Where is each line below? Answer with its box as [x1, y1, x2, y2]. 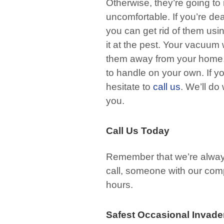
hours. [106, 179, 133, 190]
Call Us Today [106, 125, 169, 136]
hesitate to [106, 81, 153, 92]
